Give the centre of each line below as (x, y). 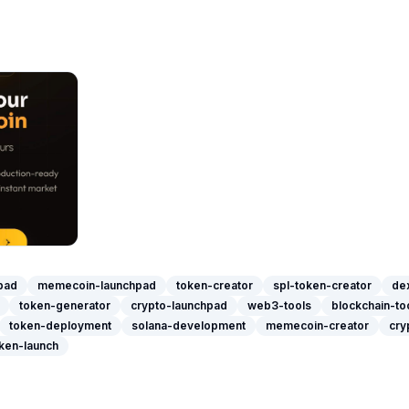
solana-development (189, 325)
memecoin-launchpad (97, 285)
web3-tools (279, 305)
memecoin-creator (317, 325)
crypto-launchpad (179, 305)
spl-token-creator (322, 285)
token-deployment (60, 325)
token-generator (65, 305)
